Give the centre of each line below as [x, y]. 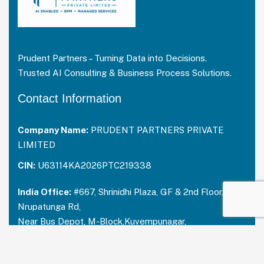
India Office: [44, 192]
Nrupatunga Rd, [49, 206]
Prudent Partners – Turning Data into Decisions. [112, 58]
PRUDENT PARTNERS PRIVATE [156, 130]
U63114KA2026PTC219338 [93, 165]
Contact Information [70, 98]
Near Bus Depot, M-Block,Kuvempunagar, [102, 221]
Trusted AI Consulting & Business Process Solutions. [125, 72]
